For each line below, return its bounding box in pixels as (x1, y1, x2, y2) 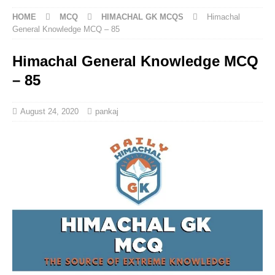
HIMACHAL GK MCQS (101, 12, 184, 21)
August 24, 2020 (20, 107, 79, 116)
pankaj (95, 107, 118, 116)
